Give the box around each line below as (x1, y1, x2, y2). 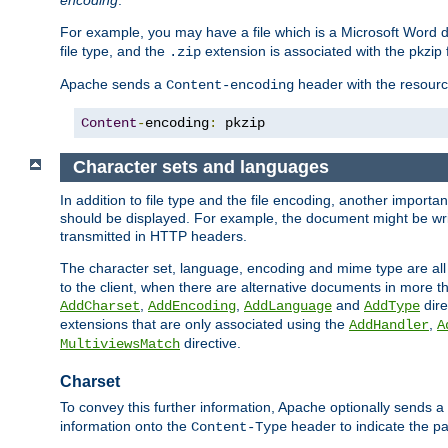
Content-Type (191, 418, 287, 435)
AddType (364, 297, 420, 314)
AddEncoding (148, 297, 236, 314)
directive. (180, 334, 241, 351)
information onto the (60, 417, 191, 434)
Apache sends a (60, 76, 166, 93)
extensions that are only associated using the (60, 315, 349, 332)
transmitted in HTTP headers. (60, 227, 247, 244)
